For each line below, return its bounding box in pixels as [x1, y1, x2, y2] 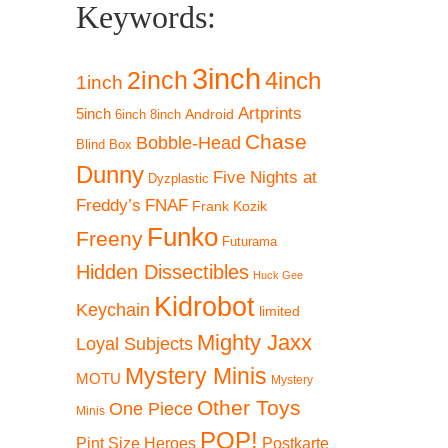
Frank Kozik [192, 198, 267, 214]
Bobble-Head [136, 133, 241, 153]
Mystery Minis [125, 363, 267, 389]
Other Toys [197, 396, 301, 419]
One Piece [109, 399, 193, 419]
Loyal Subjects [76, 333, 193, 354]
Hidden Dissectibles [76, 261, 249, 283]
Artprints [238, 103, 302, 123]
